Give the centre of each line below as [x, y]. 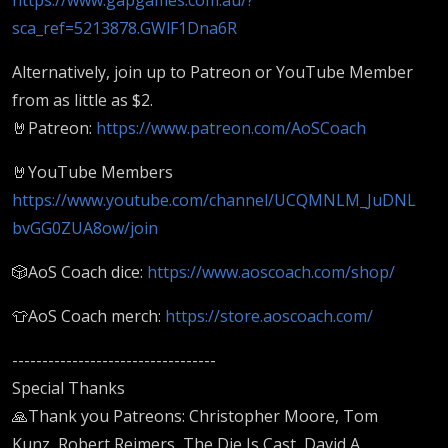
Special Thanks [68, 387]
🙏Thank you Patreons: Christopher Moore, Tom [195, 415]
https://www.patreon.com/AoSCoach [233, 127]
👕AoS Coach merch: [88, 315]
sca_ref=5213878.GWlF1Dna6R [124, 27]
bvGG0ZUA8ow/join [87, 227]
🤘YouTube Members [92, 171]
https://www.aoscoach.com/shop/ [273, 271]
